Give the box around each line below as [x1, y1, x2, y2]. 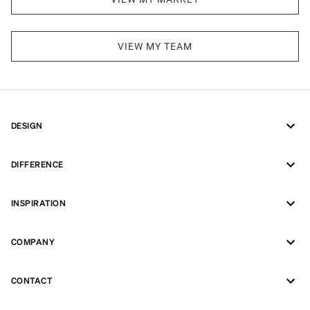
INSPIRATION [11, 198, 66, 208]
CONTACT [11, 275, 53, 286]
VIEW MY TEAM [118, 41, 192, 52]
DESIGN [11, 120, 43, 131]
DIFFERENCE [11, 159, 64, 170]
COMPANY [11, 237, 55, 247]
